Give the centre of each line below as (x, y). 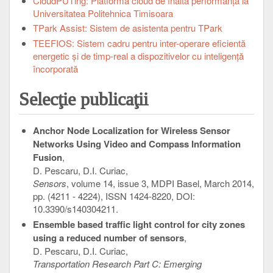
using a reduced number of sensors (108, 237)
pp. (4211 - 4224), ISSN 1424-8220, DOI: (114, 196)
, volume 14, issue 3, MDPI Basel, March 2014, (160, 183)
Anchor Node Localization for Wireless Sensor (131, 131)
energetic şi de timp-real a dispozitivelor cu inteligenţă (138, 56)
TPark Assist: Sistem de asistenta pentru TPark (127, 28)
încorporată (55, 69)
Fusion (47, 158)
